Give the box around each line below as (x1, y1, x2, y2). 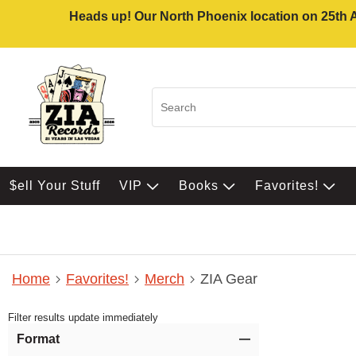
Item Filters (7, 323, 69, 337)
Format (17, 332, 60, 346)
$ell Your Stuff (10, 179, 100, 192)
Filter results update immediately (8, 311, 158, 324)
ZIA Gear (200, 271, 257, 288)
